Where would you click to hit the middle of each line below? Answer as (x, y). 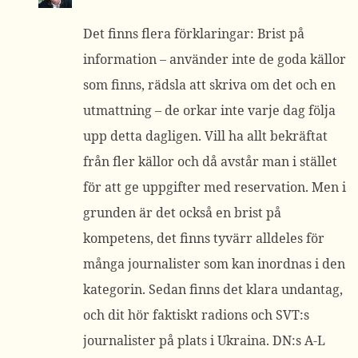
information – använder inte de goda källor (215, 59)
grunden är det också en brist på (182, 213)
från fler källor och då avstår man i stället (210, 161)
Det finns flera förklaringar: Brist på (194, 34)
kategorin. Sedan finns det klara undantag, (213, 289)
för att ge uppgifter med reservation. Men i (215, 187)
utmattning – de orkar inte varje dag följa (209, 110)
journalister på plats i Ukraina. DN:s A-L (204, 340)
